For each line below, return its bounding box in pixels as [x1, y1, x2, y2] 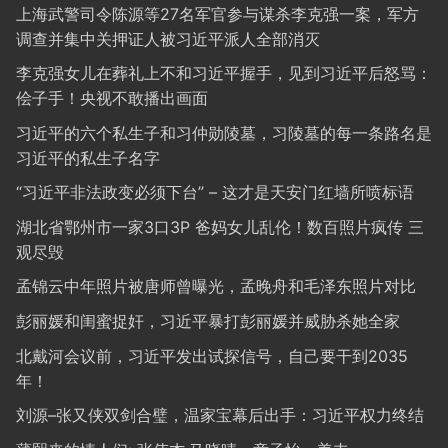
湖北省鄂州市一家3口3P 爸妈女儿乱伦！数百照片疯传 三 [16, 216, 424, 237]
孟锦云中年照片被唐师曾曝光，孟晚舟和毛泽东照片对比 [16, 276, 416, 297]
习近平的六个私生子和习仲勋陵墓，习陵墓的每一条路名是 [16, 122, 432, 143]
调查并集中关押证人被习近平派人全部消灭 [16, 28, 320, 49]
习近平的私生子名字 [16, 147, 160, 168]
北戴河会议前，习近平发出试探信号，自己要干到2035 [16, 345, 408, 366]
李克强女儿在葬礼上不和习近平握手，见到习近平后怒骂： [16, 63, 432, 84]
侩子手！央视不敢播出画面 [16, 88, 208, 109]
